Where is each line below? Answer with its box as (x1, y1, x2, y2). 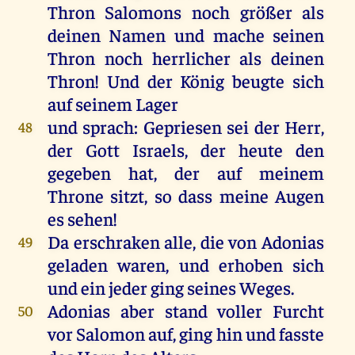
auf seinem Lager (47, 91, 178, 115)
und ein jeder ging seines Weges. (47, 275, 294, 299)
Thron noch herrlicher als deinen (47, 45, 325, 69)
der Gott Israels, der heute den (47, 137, 325, 161)
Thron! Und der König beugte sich (47, 68, 325, 92)
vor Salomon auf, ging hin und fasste (47, 321, 325, 345)
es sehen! (47, 206, 117, 230)
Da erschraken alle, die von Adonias (47, 229, 325, 253)
